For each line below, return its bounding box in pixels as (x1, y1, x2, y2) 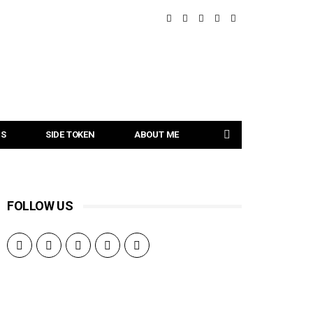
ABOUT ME (133, 129, 180, 140)
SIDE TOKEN (45, 129, 95, 140)
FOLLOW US (7, 198, 73, 213)
